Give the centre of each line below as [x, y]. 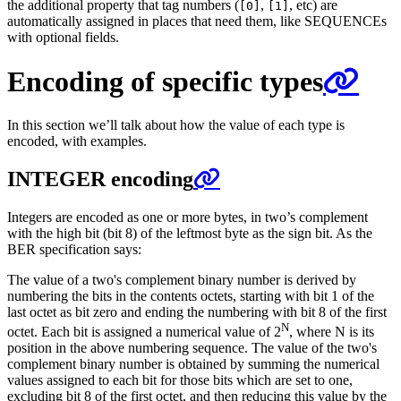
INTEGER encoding [100, 179]
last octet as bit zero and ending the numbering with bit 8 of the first [197, 312]
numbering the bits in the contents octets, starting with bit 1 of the [191, 296]
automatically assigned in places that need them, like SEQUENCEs [197, 21]
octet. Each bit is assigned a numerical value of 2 [144, 332]
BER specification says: [74, 250]
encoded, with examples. [77, 141]
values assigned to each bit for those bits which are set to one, [180, 380]
